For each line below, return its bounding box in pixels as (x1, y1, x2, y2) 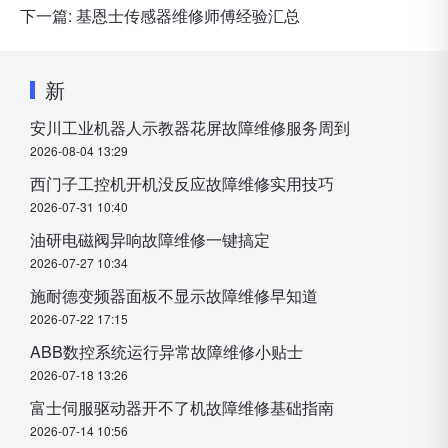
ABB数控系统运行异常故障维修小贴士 (30, 340, 303, 363)
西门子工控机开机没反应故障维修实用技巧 (30, 172, 334, 195)
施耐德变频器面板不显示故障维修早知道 (30, 284, 318, 307)
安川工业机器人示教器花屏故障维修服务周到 (30, 116, 350, 139)
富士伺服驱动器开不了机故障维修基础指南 (30, 396, 334, 419)
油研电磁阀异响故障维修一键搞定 (30, 228, 270, 251)
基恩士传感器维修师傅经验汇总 (76, 4, 300, 27)
